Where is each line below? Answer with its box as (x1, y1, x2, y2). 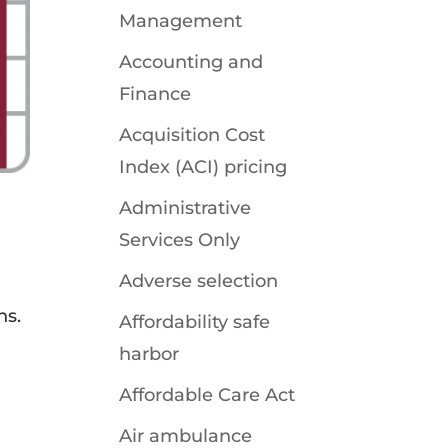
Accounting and (119, 51, 264, 73)
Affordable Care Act (119, 384, 296, 406)
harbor (119, 343, 180, 365)
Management (119, 10, 243, 32)
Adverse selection (119, 270, 279, 292)
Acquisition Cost (119, 124, 266, 146)
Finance (119, 83, 192, 105)
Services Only (119, 229, 241, 251)
